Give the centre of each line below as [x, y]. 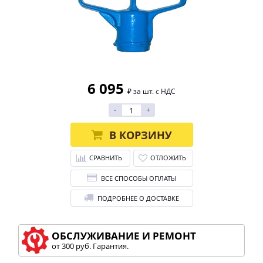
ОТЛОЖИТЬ [168, 158]
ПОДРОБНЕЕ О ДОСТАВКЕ [138, 198]
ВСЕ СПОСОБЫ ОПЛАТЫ [139, 178]
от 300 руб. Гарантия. [90, 246]
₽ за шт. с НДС [151, 91]
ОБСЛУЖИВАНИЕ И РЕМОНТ [124, 236]
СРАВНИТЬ [106, 158]
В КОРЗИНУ [140, 135]
